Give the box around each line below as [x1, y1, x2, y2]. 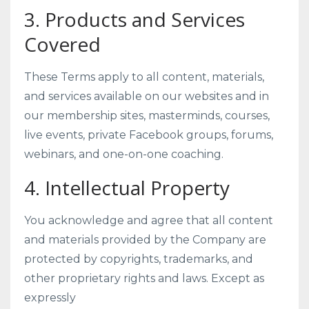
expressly [24, 291, 76, 304]
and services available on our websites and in [24, 90, 269, 103]
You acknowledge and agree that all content [24, 214, 273, 227]
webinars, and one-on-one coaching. [24, 148, 223, 161]
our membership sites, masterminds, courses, [24, 109, 270, 122]
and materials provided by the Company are [24, 233, 266, 246]
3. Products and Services [24, 6, 245, 32]
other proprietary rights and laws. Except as [24, 272, 264, 285]
